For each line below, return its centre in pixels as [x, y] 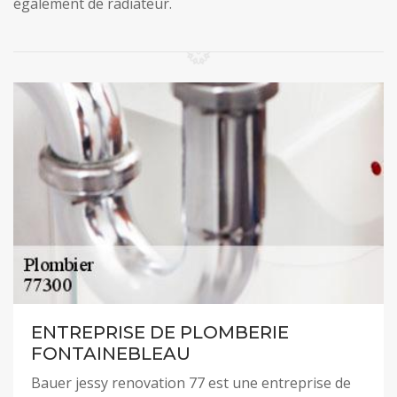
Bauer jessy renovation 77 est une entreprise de [191, 383]
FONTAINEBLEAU [111, 354]
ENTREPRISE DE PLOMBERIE [160, 332]
